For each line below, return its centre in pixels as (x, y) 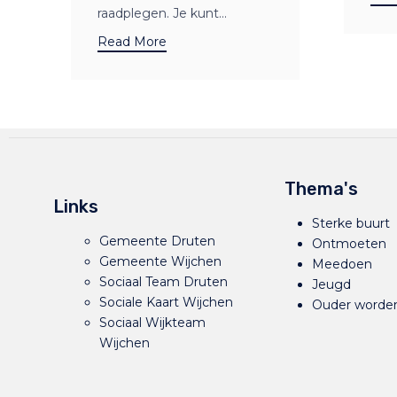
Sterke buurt (351, 224)
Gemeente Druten (157, 241)
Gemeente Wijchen (160, 262)
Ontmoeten (350, 244)
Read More (132, 42)
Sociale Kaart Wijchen (166, 303)
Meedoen (343, 265)
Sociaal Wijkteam (152, 323)
